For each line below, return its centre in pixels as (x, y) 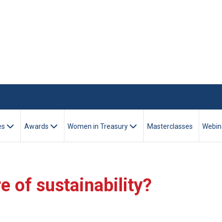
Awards (37, 126)
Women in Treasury (99, 126)
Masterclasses (170, 126)
